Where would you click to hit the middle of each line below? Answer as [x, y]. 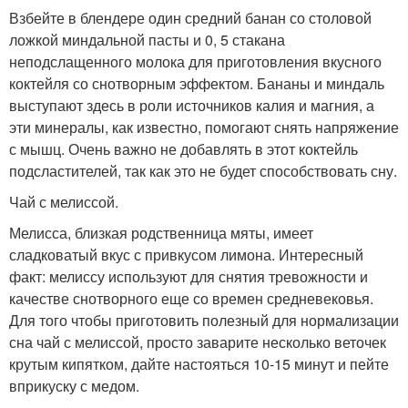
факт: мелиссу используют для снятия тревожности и [189, 276]
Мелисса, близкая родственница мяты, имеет [161, 232]
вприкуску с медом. [74, 385]
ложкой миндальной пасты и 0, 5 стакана [147, 39]
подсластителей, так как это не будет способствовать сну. [203, 170]
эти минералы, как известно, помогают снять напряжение [204, 127]
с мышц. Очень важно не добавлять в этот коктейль [184, 148]
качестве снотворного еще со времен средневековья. [191, 298]
